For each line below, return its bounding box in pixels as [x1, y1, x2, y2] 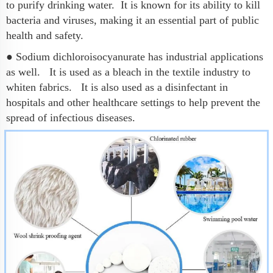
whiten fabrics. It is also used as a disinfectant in [6, 80, 228, 93]
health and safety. [6, 29, 83, 41]
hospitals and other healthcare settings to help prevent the [6, 96, 260, 108]
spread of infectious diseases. [6, 111, 135, 124]
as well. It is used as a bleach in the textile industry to [6, 65, 250, 78]
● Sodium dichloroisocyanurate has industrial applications [6, 50, 263, 63]
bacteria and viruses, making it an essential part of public [6, 13, 259, 26]
